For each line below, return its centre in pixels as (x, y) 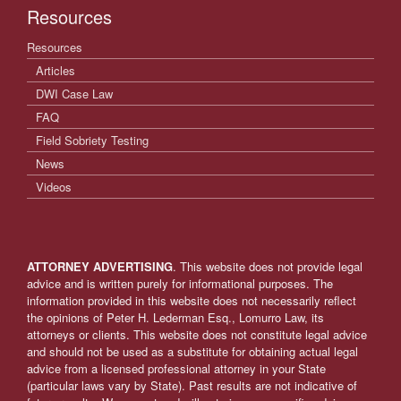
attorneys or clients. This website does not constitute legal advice (197, 334)
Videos (54, 186)
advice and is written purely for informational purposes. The (180, 283)
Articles (55, 70)
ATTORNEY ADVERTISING (100, 266)
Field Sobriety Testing (92, 140)
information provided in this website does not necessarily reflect (192, 300)
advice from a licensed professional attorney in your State (176, 368)
